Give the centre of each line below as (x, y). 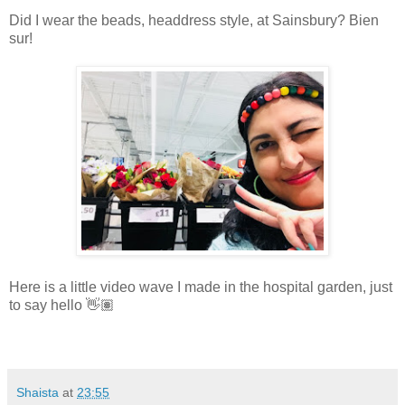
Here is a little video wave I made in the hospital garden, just (201, 287)
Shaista (38, 393)
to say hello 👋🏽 (62, 306)
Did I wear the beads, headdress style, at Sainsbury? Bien (194, 21)
